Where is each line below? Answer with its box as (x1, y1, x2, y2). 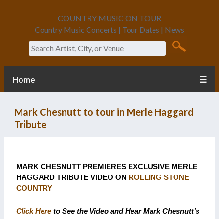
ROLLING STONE (128, 173, 189, 181)
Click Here (16, 207, 51, 215)
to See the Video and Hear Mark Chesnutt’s (51, 207, 199, 215)
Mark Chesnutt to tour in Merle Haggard (14, 106, 194, 118)
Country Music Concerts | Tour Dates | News (34, 25, 184, 34)
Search (28, 36, 51, 45)
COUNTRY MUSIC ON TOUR (57, 13, 161, 22)
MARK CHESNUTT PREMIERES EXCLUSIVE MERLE (16, 162, 197, 171)
